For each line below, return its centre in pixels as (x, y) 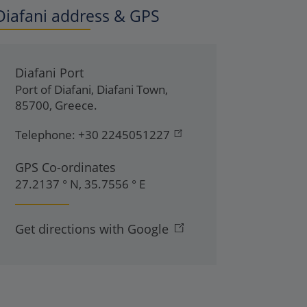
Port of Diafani (53, 89)
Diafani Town (131, 89)
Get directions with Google (92, 229)
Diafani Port (49, 73)
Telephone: (45, 135)
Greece (74, 105)
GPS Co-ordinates (65, 167)
